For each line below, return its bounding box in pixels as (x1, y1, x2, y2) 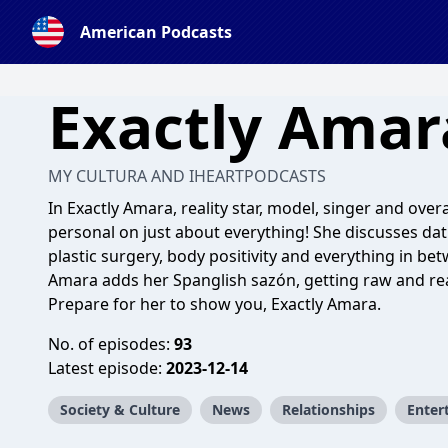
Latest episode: (48, 357, 166, 379)
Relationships (282, 400, 375, 419)
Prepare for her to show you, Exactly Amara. (48, 293, 381, 315)
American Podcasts (80, 21, 232, 43)
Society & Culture (60, 400, 180, 419)
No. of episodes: (48, 333, 174, 355)
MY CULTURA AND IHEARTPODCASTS (48, 165, 326, 187)
